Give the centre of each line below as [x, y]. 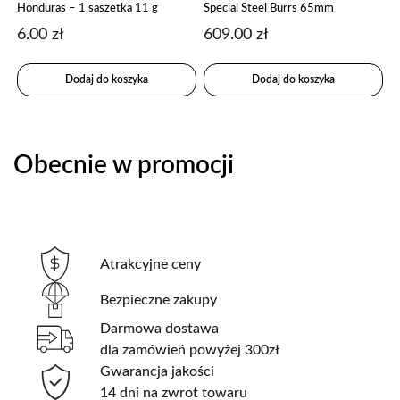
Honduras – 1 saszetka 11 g [88, 8]
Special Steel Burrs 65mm [269, 8]
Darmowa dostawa [160, 329]
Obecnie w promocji [124, 166]
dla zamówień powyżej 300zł [190, 350]
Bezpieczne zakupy [159, 300]
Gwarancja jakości [158, 372]
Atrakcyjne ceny [151, 265]
